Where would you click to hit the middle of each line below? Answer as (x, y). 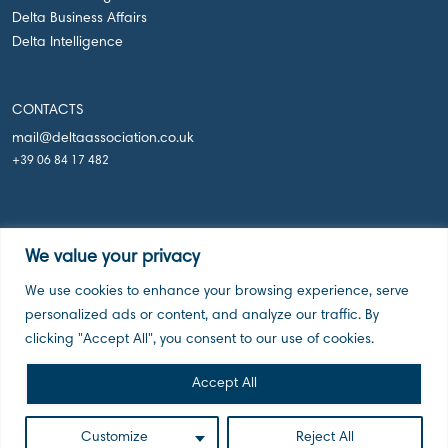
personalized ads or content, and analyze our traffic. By (202, 315)
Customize (115, 437)
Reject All (324, 437)
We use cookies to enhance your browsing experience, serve (217, 291)
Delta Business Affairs (79, 19)
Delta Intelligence (67, 42)
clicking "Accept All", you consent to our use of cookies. (199, 339)
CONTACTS (48, 111)
